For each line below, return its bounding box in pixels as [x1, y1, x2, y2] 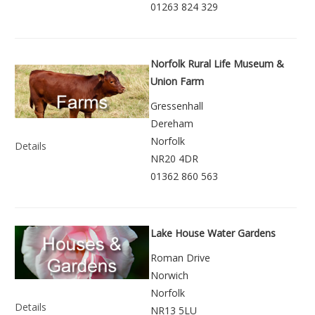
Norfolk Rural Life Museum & [150, 56, 284, 70]
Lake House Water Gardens [150, 226, 276, 240]
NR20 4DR [150, 151, 198, 165]
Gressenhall [150, 98, 203, 112]
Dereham [150, 116, 193, 130]
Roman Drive [150, 250, 210, 264]
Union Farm [150, 74, 204, 88]
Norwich [150, 268, 188, 282]
